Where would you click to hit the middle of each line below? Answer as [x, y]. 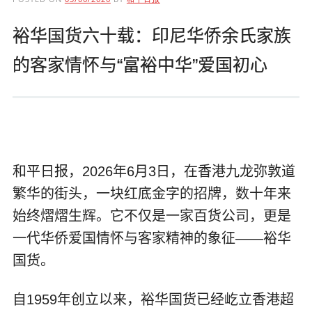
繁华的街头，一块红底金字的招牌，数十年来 [151, 194]
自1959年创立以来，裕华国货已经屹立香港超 [153, 300]
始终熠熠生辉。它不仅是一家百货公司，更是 [151, 216]
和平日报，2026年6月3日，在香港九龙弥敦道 [154, 172]
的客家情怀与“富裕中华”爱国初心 [140, 65]
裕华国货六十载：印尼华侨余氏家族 [151, 36]
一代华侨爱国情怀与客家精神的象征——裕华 [151, 239]
